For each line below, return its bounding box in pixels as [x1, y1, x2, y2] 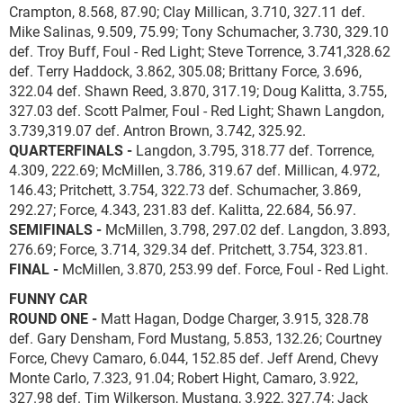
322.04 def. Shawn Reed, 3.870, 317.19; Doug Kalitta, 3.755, [9, 81, 387, 100]
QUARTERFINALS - [9, 140, 132, 159]
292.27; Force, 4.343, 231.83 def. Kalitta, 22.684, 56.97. [9, 200, 356, 219]
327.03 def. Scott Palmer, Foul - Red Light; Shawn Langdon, [9, 101, 384, 120]
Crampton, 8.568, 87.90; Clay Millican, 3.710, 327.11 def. [9, 2, 365, 21]
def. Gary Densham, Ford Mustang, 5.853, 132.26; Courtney [9, 328, 382, 347]
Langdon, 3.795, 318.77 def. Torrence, [132, 140, 374, 159]
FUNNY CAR [9, 289, 87, 308]
